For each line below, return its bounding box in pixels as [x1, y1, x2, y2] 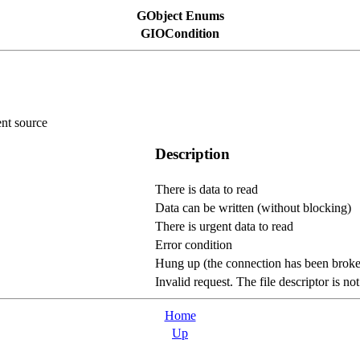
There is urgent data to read [155, 219, 293, 233]
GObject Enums [136, 9, 224, 22]
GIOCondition [141, 27, 219, 40]
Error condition [155, 237, 232, 252]
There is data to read [155, 182, 258, 196]
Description [155, 145, 230, 162]
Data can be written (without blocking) [155, 200, 351, 215]
